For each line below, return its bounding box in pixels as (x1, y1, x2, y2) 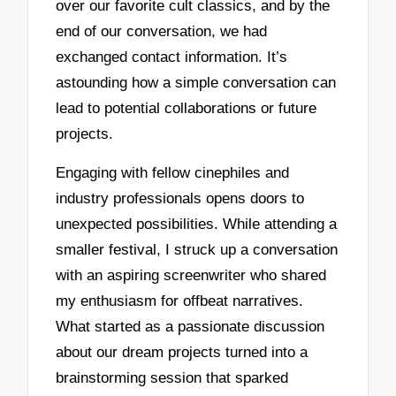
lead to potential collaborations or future (56, 99, 317, 117)
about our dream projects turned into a (56, 344, 308, 362)
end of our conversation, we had (56, 22, 268, 40)
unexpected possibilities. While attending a (56, 216, 338, 233)
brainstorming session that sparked (56, 369, 289, 387)
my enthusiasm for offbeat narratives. (56, 293, 304, 310)
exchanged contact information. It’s (56, 48, 288, 65)
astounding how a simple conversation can (56, 73, 337, 91)
